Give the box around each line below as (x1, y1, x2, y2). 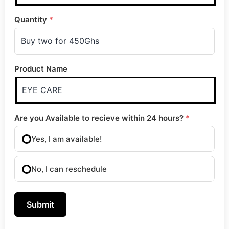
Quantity (14, 15, 49, 25)
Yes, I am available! (31, 134, 102, 144)
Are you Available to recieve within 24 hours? (14, 113, 186, 123)
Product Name (14, 64, 67, 74)
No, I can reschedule (31, 164, 107, 174)
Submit (27, 199, 54, 210)
